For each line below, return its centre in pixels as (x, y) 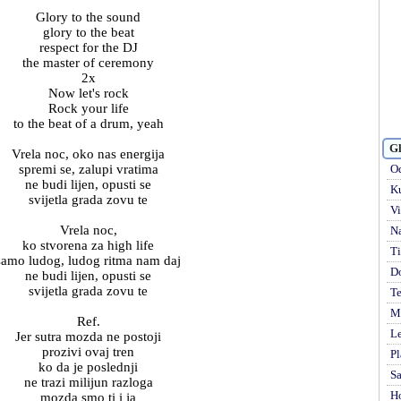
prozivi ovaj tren (88, 352)
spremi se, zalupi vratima (88, 169)
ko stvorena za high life (88, 245)
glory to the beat (88, 32)
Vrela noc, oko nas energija (88, 154)
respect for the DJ (88, 47)
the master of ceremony (88, 63)
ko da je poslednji (88, 367)
